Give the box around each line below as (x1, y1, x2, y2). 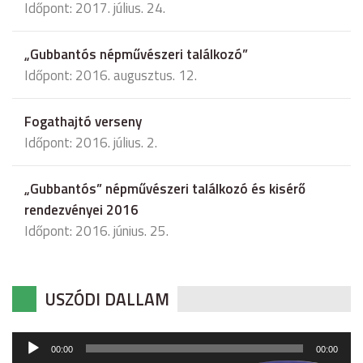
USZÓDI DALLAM (45, 286, 169, 313)
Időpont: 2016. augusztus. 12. (24, 65, 197, 87)
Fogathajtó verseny (24, 111, 142, 133)
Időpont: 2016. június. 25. (24, 220, 169, 242)
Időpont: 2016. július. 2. (24, 132, 157, 154)
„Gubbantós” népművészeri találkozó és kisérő (24, 178, 305, 200)
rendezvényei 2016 (24, 199, 139, 221)
